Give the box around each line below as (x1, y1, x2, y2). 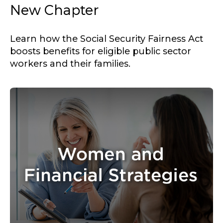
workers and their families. (10, 58, 130, 70)
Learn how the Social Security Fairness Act (10, 33, 203, 45)
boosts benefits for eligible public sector (10, 46, 191, 57)
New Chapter (10, 2, 99, 19)
